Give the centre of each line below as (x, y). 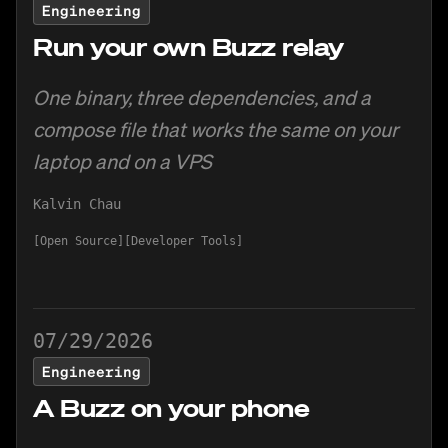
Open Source (78, 241)
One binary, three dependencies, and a (202, 97)
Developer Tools (183, 241)
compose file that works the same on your (215, 129)
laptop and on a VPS (122, 161)
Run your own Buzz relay (188, 46)
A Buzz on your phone (171, 407)
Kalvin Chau (77, 204)
